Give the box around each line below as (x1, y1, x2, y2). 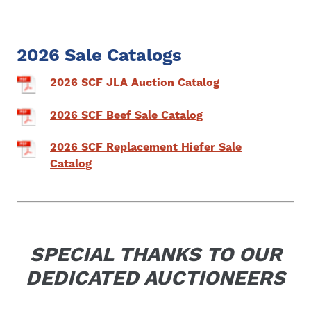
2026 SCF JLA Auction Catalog (50, 76, 220, 90)
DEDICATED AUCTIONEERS (26, 266, 285, 292)
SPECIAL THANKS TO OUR (29, 242, 282, 268)
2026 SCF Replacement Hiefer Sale (50, 140, 242, 154)
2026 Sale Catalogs (17, 44, 183, 68)
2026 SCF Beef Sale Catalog (50, 108, 203, 122)
